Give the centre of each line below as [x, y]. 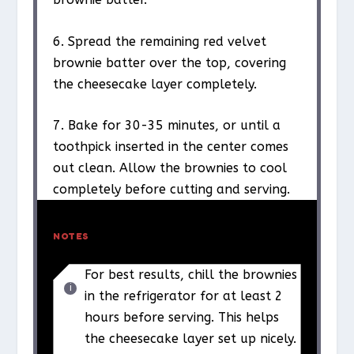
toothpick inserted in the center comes [171, 147]
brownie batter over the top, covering [170, 62]
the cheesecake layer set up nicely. [191, 339]
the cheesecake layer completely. [155, 84]
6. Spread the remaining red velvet [160, 41]
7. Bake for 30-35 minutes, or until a [167, 126]
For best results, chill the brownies [191, 275]
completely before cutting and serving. [172, 190]
